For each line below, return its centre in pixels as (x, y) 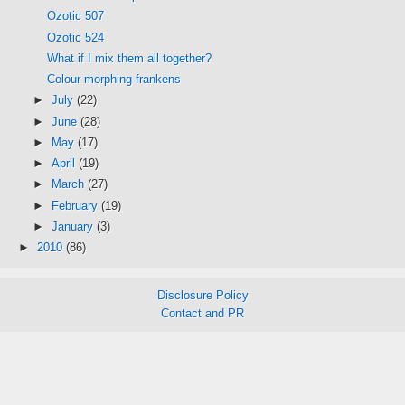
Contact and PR (202, 314)
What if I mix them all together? (130, 58)
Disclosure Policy (202, 296)
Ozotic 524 (76, 37)
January (74, 226)
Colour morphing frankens (114, 80)
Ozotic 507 (76, 16)
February (76, 205)
